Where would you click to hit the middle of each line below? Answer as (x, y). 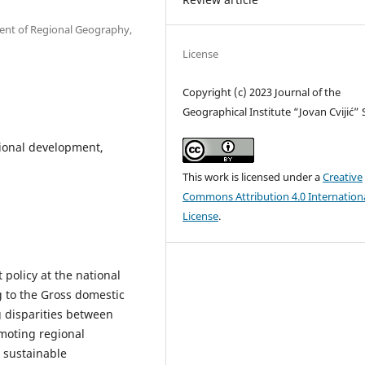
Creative (343, 176)
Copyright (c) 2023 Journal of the (262, 92)
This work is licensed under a (253, 176)
